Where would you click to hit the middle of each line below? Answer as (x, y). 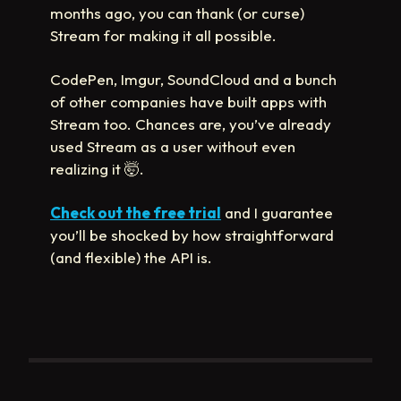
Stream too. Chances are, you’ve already (191, 124)
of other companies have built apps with (188, 101)
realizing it (87, 168)
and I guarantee (277, 212)
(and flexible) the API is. (131, 257)
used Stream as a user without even (173, 146)
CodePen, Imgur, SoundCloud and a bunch (193, 79)
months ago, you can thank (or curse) (177, 13)
